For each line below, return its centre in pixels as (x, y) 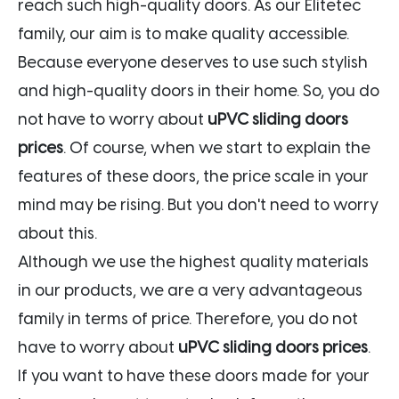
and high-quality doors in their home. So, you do (199, 90)
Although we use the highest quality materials (193, 261)
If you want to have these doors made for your (194, 375)
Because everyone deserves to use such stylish (193, 62)
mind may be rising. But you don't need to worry (198, 204)
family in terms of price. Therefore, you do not (188, 318)
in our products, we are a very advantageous (190, 290)
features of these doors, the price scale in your (193, 176)
